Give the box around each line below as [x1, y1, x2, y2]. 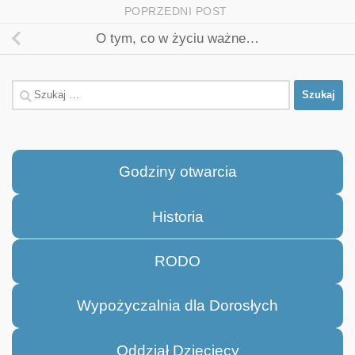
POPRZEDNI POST [124, 6, 231, 18]
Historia [151, 208, 204, 225]
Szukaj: [11, 82, 55, 97]
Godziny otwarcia [118, 163, 237, 181]
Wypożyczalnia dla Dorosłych [77, 297, 278, 315]
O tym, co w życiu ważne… [96, 31, 259, 47]
